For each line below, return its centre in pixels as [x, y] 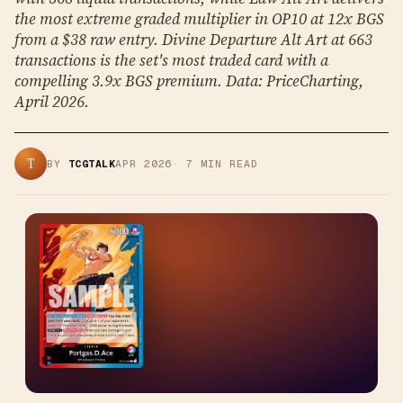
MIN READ [226, 163]
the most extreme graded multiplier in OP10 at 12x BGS [199, 19]
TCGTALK [91, 163]
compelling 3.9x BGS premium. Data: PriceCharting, [189, 81]
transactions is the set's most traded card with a [171, 60]
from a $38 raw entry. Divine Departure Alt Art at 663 [193, 40]
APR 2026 [144, 163]
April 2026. [52, 102]
